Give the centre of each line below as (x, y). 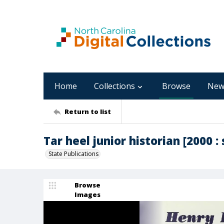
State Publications (73, 154)
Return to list (88, 111)
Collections (114, 86)
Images (87, 194)
